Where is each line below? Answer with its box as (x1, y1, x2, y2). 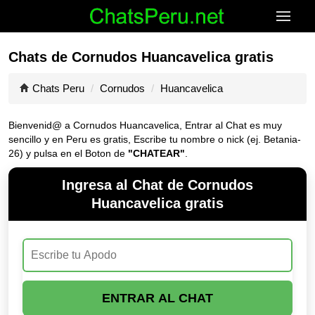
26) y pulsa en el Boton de (8, 148, 128, 159)
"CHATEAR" (128, 148, 185, 159)
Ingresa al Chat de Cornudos (62, 177, 253, 193)
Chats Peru (32, 82, 84, 94)
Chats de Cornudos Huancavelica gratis (8, 49, 274, 65)
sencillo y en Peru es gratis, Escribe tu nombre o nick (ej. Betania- (8, 134, 301, 145)
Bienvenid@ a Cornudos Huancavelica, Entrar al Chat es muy (8, 120, 282, 131)
